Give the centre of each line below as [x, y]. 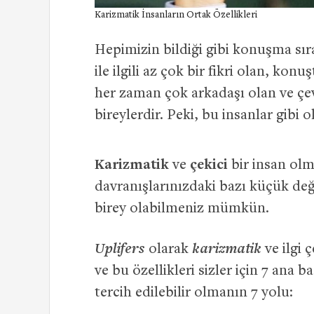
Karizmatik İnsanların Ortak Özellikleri [176, 16]
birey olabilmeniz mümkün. [182, 210]
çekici [207, 166]
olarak [170, 250]
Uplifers [120, 248]
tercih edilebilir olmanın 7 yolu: [194, 294]
